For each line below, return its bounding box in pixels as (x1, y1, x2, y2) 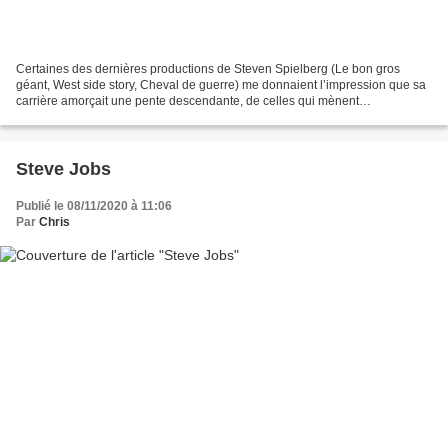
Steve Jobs (16, 158, 111, 179)
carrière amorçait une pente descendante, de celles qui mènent (16, 93, 359, 108)
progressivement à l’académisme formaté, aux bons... (16, 109, 305, 124)
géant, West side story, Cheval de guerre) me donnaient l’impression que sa (16, 77, 426, 92)
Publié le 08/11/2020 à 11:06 (16, 198, 172, 213)
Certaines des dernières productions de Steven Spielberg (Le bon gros (16, 61, 400, 76)
